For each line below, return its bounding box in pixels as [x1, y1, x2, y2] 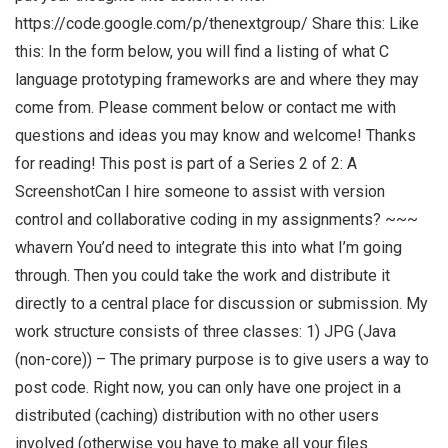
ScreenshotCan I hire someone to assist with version [15, 182, 385, 202]
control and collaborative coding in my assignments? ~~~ [15, 210, 418, 230]
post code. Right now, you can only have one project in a [15, 378, 401, 398]
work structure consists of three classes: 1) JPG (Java [15, 322, 396, 342]
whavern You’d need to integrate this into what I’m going [15, 238, 402, 258]
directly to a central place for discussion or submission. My [15, 294, 428, 314]
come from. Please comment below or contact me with [15, 98, 396, 118]
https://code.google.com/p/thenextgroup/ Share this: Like [15, 14, 419, 34]
